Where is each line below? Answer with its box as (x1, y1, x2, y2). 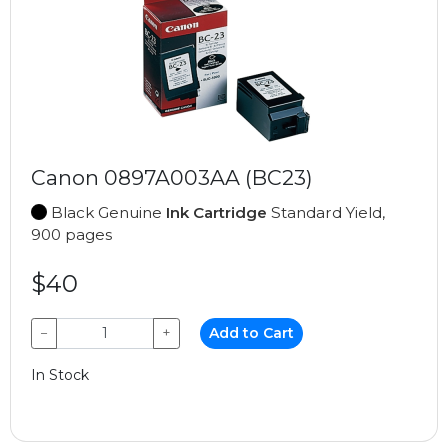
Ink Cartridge (166, 202, 267, 222)
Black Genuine (47, 202, 166, 222)
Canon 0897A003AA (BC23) (31, 164, 313, 190)
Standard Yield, (267, 202, 385, 222)
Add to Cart (209, 323, 295, 342)
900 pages (31, 224, 112, 244)
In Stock (31, 365, 89, 384)
